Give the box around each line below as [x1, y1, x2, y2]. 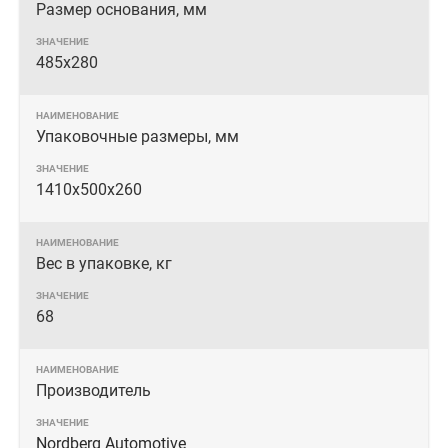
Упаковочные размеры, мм [36, 127, 239, 146]
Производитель [36, 381, 151, 400]
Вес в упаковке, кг [36, 254, 172, 273]
